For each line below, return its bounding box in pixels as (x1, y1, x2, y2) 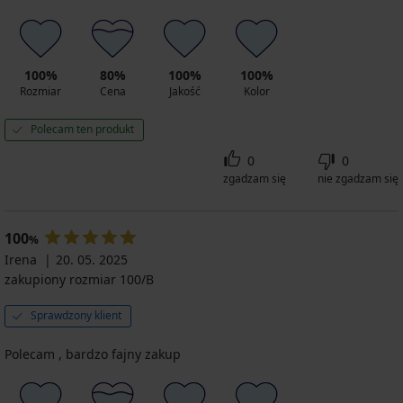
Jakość (168, 83, 201, 99)
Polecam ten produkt (31, 121, 134, 137)
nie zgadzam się (318, 170, 399, 186)
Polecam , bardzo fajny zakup (4, 345, 181, 363)
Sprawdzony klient (31, 307, 121, 323)
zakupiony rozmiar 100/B (4, 270, 154, 288)
